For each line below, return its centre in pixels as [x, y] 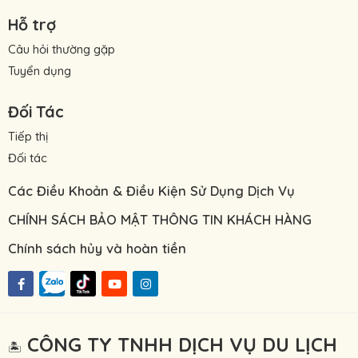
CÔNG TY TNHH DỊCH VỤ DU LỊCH [182, 344]
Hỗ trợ [32, 24]
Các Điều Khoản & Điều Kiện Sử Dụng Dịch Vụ [151, 190]
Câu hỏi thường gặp [62, 49]
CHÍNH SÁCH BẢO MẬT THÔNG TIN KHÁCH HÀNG [160, 219]
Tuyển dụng [40, 70]
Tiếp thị [28, 136]
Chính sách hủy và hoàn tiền [97, 248]
